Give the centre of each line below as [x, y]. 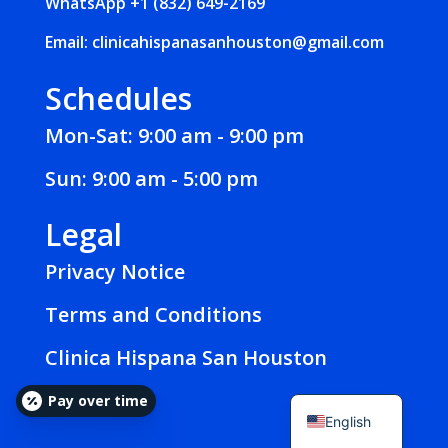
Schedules [118, 99]
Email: [68, 42]
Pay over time [98, 400]
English [348, 421]
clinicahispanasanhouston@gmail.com [237, 42]
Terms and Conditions [153, 315]
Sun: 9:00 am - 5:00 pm [151, 179]
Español [351, 388]
